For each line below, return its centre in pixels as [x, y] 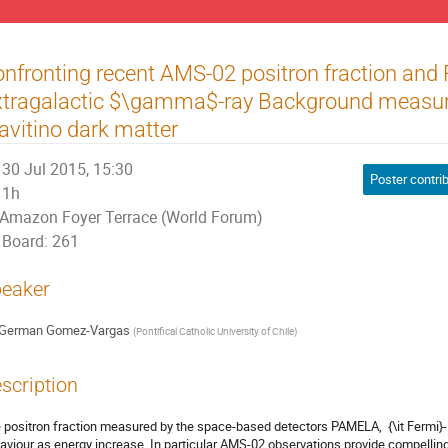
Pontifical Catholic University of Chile [214, 331]
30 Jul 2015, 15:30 [68, 169]
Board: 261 [41, 241]
